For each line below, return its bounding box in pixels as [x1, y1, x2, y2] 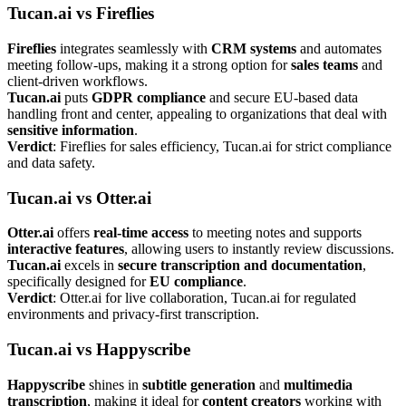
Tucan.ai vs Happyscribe [7, 340, 190, 360]
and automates [296, 41, 382, 56]
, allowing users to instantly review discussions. [124, 241, 394, 257]
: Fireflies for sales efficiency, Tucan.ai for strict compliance [53, 139, 391, 154]
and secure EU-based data [206, 90, 358, 105]
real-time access [93, 225, 188, 241]
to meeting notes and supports [188, 225, 362, 241]
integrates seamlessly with [56, 41, 211, 56]
